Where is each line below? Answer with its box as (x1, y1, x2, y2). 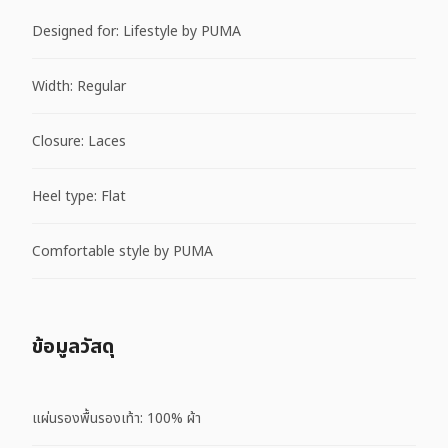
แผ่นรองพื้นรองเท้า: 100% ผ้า (32, 407, 201, 429)
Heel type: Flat (32, 185, 126, 207)
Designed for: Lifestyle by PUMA (32, 20, 241, 42)
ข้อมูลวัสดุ (32, 332, 114, 363)
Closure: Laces (32, 130, 126, 152)
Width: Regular (32, 75, 126, 97)
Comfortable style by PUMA (32, 240, 213, 262)
